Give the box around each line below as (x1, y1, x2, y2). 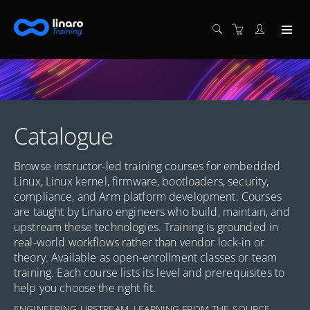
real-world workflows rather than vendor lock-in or (14, 234, 265, 250)
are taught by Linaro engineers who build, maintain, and (14, 203, 290, 219)
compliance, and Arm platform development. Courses (14, 188, 282, 204)
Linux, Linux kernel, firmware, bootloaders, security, (14, 173, 269, 189)
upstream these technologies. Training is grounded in (14, 219, 279, 235)
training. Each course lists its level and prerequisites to (14, 264, 285, 280)
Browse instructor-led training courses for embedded (14, 158, 281, 174)
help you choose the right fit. (14, 280, 156, 295)
